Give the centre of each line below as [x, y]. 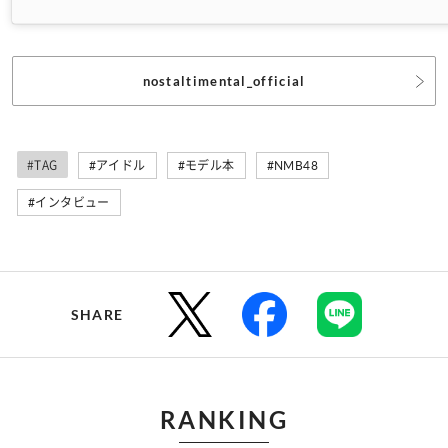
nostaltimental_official [224, 81]
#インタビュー [69, 203]
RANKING [224, 420]
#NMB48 [292, 166]
